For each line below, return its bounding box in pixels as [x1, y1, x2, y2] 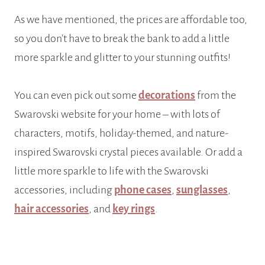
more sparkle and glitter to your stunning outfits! [14, 51, 231, 64]
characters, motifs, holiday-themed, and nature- [14, 127, 228, 140]
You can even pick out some [14, 89, 138, 102]
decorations [138, 89, 195, 102]
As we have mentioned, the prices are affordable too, [14, 14, 247, 26]
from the [195, 89, 236, 102]
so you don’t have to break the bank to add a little [14, 33, 230, 45]
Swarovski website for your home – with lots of [14, 108, 220, 121]
